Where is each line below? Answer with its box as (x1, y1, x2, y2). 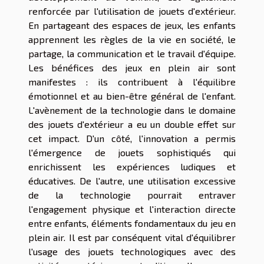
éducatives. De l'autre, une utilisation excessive (28, 175, 236, 187)
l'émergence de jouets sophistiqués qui (28, 147, 236, 159)
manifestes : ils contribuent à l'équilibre (28, 76, 236, 88)
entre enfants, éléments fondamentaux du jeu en (28, 217, 236, 229)
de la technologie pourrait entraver (28, 189, 236, 201)
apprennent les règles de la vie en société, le (28, 34, 236, 45)
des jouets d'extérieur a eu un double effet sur (28, 118, 236, 130)
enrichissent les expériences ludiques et (28, 161, 236, 173)
